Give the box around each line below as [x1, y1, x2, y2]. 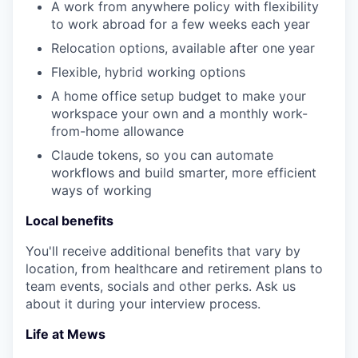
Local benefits [26, 213, 113, 229]
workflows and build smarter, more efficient [51, 165, 316, 181]
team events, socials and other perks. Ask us [26, 278, 296, 294]
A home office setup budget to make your [51, 88, 306, 104]
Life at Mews [26, 326, 105, 342]
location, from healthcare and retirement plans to [26, 261, 323, 276]
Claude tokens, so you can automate [51, 147, 273, 163]
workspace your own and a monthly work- [51, 105, 308, 121]
